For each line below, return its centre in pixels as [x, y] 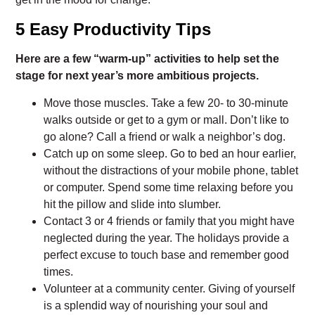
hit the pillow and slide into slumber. [133, 204]
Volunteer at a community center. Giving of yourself [169, 289]
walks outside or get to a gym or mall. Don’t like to [167, 120]
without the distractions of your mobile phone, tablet [171, 171]
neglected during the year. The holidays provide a [167, 238]
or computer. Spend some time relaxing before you [169, 187]
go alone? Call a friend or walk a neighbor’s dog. [165, 137]
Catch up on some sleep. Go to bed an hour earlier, [170, 154]
